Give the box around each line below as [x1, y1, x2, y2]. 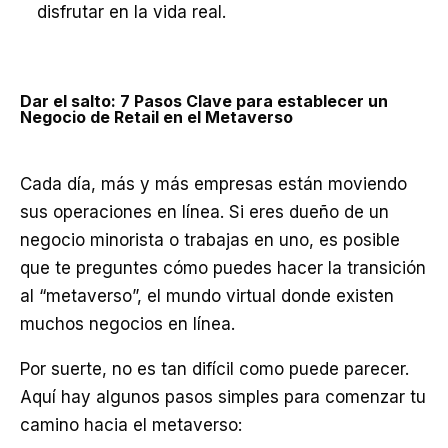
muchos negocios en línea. [20, 314, 240, 334]
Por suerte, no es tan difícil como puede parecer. [20, 359, 409, 379]
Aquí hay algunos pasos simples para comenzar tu [20, 387, 426, 407]
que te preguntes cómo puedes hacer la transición [20, 258, 426, 278]
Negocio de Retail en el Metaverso [20, 107, 293, 127]
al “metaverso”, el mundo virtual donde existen [20, 286, 394, 306]
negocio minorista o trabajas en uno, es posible [20, 230, 400, 250]
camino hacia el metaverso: [20, 415, 242, 435]
